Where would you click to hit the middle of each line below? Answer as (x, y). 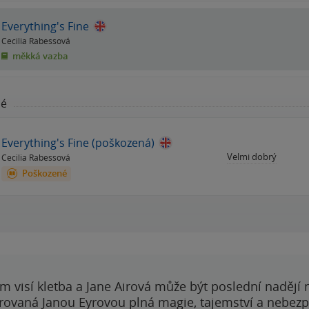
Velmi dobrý (252, 156)
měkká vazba (39, 56)
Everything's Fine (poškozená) (78, 143)
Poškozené (43, 173)
